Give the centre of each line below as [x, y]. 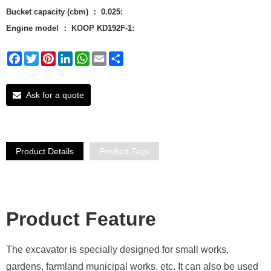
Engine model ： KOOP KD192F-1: [70, 28]
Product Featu [72, 219]
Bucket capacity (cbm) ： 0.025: [64, 12]
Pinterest [73, 56]
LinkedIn [89, 56]
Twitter [51, 56]
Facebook [41, 56]
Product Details [45, 151]
